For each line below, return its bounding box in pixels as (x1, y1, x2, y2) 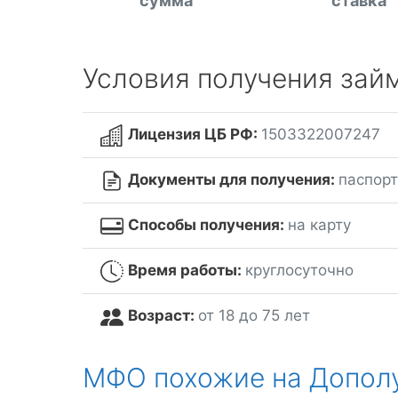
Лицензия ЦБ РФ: (127, 125, 261, 143)
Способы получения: (127, 216, 288, 235)
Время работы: (127, 261, 245, 280)
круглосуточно (244, 261, 354, 280)
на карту (287, 216, 351, 235)
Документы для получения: (127, 171, 338, 189)
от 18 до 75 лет (197, 306, 310, 325)
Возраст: (127, 306, 198, 325)
